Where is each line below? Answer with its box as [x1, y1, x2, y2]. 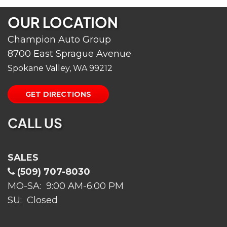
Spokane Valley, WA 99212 [8, 63, 112, 73]
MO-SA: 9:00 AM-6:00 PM [8, 180, 124, 192]
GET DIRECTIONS [25, 90, 91, 99]
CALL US [8, 115, 62, 131]
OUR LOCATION [8, 13, 118, 31]
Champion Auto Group [8, 34, 111, 45]
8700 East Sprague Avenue [8, 48, 131, 59]
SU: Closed [8, 195, 58, 206]
